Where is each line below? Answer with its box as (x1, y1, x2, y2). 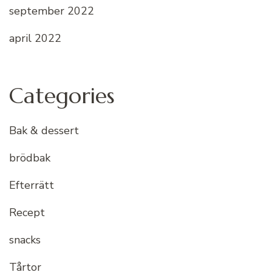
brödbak (9, 151, 50, 166)
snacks (9, 233, 41, 248)
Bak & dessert (9, 123, 79, 138)
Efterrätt (9, 178, 54, 193)
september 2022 (9, 4, 94, 19)
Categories (9, 82, 115, 110)
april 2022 (9, 31, 61, 46)
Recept (9, 205, 45, 220)
